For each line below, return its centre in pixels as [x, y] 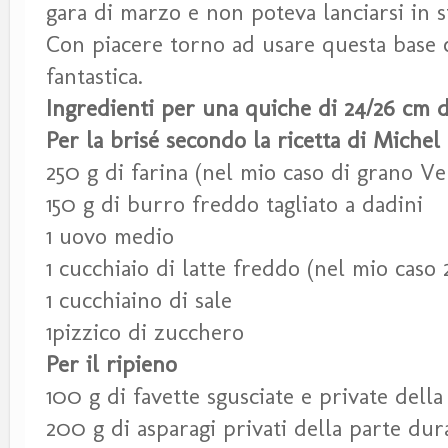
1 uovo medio [110, 236]
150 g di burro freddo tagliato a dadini [234, 204]
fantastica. [98, 76]
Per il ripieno [115, 364]
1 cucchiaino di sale [139, 300]
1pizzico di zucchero [145, 332]
